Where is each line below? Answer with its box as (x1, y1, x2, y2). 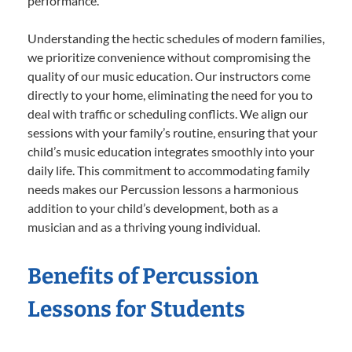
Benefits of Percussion (27, 262, 258, 289)
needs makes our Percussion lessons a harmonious (27, 181, 299, 196)
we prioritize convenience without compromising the (27, 49, 310, 64)
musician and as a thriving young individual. (27, 218, 260, 234)
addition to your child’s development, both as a (27, 200, 278, 215)
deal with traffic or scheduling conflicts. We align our (27, 105, 308, 121)
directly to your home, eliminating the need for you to (27, 86, 313, 102)
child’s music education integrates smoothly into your (27, 143, 314, 159)
